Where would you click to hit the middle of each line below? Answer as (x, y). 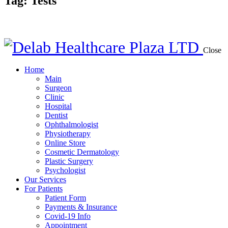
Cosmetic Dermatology (82, 152)
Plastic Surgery (69, 161)
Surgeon (58, 88)
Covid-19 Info (68, 216)
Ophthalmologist (72, 124)
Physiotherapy (68, 134)
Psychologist (65, 170)
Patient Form (65, 198)
